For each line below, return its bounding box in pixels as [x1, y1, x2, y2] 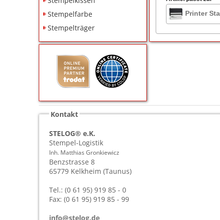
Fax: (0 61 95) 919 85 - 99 [49, 194, 130, 204]
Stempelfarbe [48, 9, 93, 19]
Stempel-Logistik [49, 137, 104, 147]
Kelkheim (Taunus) [71, 166, 132, 176]
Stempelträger [48, 23, 95, 32]
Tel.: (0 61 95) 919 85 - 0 [49, 185, 127, 194]
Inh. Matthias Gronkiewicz [49, 148, 120, 157]
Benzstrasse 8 [49, 157, 95, 166]
